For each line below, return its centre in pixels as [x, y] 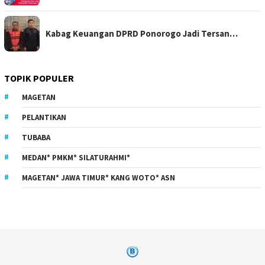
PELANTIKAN [44, 117]
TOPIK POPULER [39, 78]
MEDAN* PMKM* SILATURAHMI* [76, 157]
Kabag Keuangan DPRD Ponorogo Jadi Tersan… [142, 33]
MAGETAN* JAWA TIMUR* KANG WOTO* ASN [98, 177]
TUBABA [36, 137]
